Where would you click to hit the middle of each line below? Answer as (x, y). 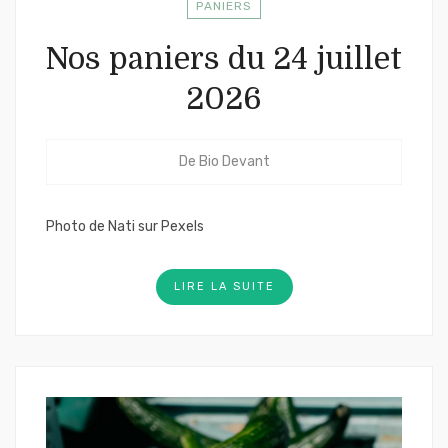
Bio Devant (234, 161)
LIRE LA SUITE (224, 286)
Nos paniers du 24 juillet (224, 59)
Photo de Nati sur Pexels (125, 226)
